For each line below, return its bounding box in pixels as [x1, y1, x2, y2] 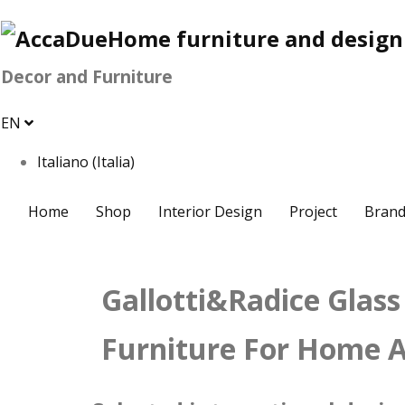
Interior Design [158, 201, 262, 221]
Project [289, 201, 337, 221]
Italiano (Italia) [37, 152, 135, 173]
